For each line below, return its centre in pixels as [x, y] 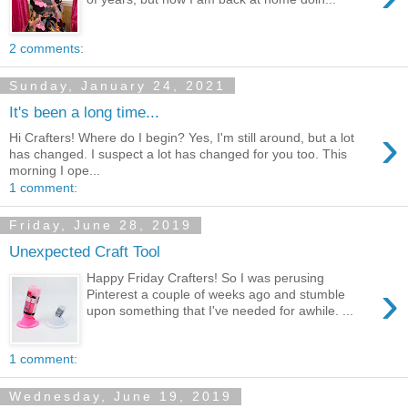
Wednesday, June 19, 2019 [121, 397]
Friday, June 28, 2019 [101, 225]
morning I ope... [55, 171]
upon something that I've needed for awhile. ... [220, 310]
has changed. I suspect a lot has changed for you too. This [178, 154]
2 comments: [46, 48]
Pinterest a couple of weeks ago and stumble [216, 294]
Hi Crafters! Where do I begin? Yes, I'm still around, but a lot [182, 138]
